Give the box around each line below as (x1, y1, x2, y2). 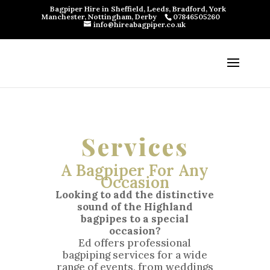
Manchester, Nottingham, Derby (42, 12, 157, 21)
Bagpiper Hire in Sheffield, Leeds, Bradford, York (49, 4, 226, 13)
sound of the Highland (77, 200, 193, 213)
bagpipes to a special (81, 212, 189, 225)
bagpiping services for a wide (62, 248, 207, 262)
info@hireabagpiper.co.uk (93, 20, 186, 29)
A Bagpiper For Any (61, 160, 209, 180)
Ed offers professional (78, 236, 192, 250)
